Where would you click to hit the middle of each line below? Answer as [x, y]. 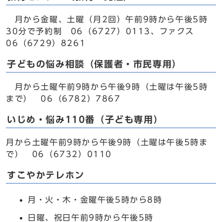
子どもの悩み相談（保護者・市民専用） [94, 64]
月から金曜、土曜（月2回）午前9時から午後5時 [107, 19]
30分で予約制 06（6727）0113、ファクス [100, 31]
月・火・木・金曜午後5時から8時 [95, 200]
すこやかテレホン [46, 175]
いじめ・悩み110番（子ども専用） [85, 120]
